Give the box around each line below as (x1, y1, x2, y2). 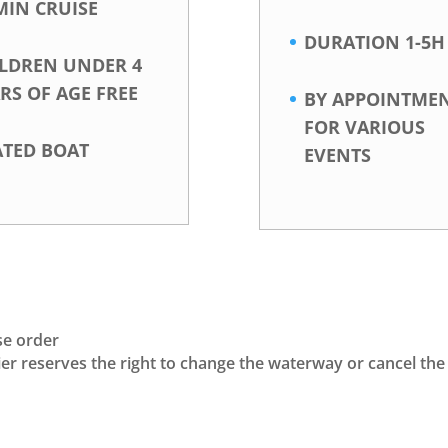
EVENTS (304, 142, 372, 167)
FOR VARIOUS (304, 114, 426, 139)
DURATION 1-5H (304, 29, 446, 54)
